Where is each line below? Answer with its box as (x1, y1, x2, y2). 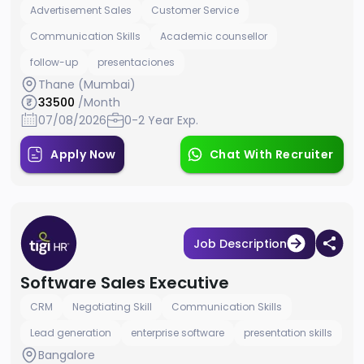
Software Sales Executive (20, 271, 230, 295)
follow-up (30, 55, 79, 70)
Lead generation (30, 326, 112, 340)
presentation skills (244, 326, 333, 340)
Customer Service (151, 3, 240, 18)
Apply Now (50, 146, 116, 163)
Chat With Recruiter (209, 146, 334, 163)
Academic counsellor (160, 29, 268, 44)
